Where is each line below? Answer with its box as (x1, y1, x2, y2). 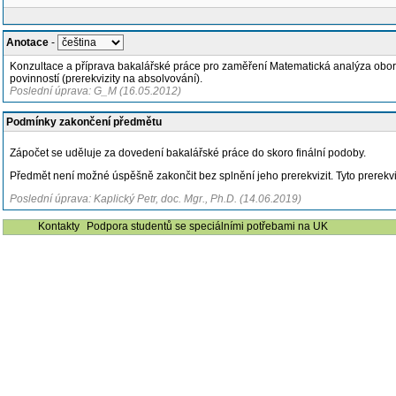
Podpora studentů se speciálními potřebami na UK (87, 220, 328, 232)
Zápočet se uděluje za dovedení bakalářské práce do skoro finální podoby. (10, 147, 366, 159)
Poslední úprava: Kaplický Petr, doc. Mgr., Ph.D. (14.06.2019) (10, 193, 301, 205)
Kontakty (38, 220, 80, 232)
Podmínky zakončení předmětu (6, 116, 162, 128)
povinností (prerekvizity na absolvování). (10, 72, 202, 85)
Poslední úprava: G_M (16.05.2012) (10, 85, 181, 97)
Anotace (6, 36, 49, 49)
